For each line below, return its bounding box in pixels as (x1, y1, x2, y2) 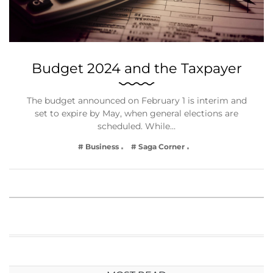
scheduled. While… (97, 121, 175, 132)
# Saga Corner (131, 142, 185, 152)
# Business (78, 142, 119, 152)
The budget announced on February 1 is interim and (26, 95, 247, 107)
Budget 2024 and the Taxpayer (31, 60, 242, 77)
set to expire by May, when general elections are (35, 108, 238, 119)
